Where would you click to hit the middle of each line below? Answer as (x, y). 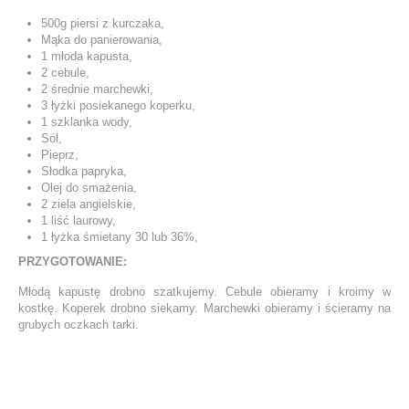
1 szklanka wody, (87, 121)
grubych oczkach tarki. (79, 324)
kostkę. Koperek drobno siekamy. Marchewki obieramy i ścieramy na (204, 308)
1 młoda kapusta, (87, 56)
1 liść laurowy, (79, 220)
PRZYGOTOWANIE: (73, 261)
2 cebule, (65, 72)
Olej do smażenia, (89, 187)
